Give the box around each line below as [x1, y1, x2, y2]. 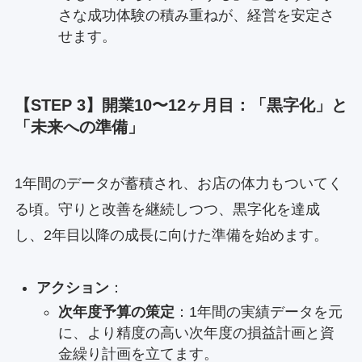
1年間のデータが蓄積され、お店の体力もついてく [14, 175, 343, 192]
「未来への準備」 [14, 118, 144, 137]
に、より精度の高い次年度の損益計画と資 [57, 325, 335, 342]
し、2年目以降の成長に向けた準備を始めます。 [14, 226, 328, 243]
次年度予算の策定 [57, 304, 175, 321]
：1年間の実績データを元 [174, 304, 343, 321]
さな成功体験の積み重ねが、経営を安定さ [57, 7, 335, 24]
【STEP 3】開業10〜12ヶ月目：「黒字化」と [14, 96, 347, 115]
